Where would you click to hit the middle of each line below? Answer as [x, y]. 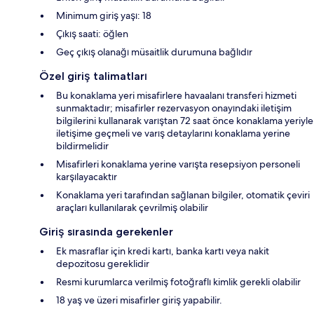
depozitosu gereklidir [103, 263]
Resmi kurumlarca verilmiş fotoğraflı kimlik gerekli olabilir [178, 281]
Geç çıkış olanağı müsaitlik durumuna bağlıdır [154, 52]
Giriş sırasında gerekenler [106, 231]
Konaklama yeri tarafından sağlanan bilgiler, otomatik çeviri [183, 194]
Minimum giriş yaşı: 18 [104, 15]
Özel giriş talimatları [93, 76]
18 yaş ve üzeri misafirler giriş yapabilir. [139, 300]
